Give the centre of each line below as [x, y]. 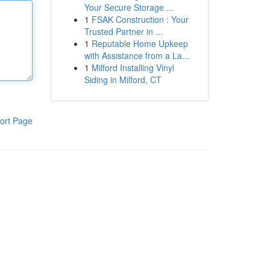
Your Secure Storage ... [129, 7]
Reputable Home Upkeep [140, 43]
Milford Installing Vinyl [133, 67]
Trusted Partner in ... [123, 31]
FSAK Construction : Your [140, 19]
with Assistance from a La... [137, 55]
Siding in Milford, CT [123, 80]
